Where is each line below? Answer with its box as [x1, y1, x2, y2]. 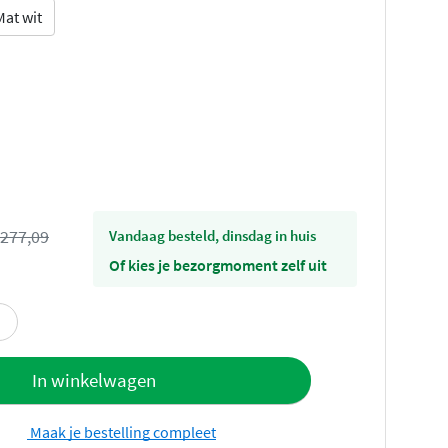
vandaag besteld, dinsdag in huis [117, 226, 316, 246]
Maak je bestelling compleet [27, 421, 216, 442]
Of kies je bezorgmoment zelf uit [109, 255, 327, 276]
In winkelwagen [32, 368, 156, 393]
